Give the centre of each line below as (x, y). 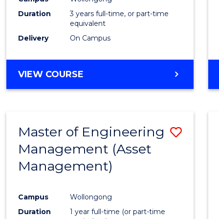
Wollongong (91, 197)
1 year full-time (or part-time (118, 211)
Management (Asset (85, 149)
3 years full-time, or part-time (120, 14)
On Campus (90, 38)
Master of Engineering (92, 132)
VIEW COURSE (51, 75)
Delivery (33, 38)
